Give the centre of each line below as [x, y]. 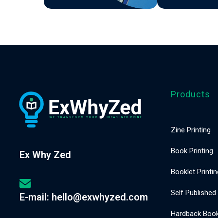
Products [190, 94]
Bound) [50, 46]
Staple [50, 24]
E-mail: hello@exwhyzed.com [84, 197]
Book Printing [192, 151]
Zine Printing [191, 130]
